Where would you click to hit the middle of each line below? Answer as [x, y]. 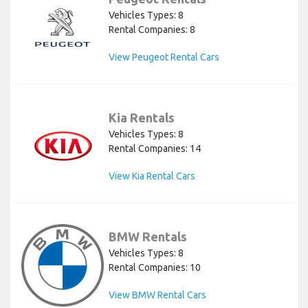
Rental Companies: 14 [155, 149]
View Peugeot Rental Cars [164, 57]
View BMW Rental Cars [157, 295]
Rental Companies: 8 [152, 30]
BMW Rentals [148, 237]
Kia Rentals [142, 118]
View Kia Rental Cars [152, 176]
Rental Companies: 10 [155, 268]
